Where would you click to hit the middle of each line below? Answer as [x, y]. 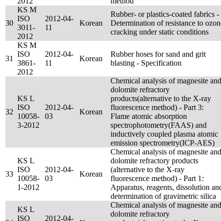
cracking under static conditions [160, 32]
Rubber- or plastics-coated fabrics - [165, 14]
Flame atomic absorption [149, 116]
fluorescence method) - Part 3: [157, 107]
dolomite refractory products [154, 161]
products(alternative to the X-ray [161, 98]
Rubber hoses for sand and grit [158, 54]
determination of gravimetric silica [163, 196]
